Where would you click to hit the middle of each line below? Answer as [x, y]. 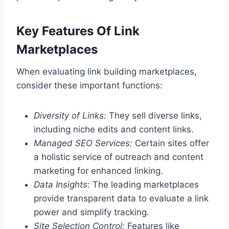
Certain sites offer [171, 143]
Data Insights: [62, 185]
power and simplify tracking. [91, 212]
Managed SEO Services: [83, 143]
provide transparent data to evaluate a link [121, 199]
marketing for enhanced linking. [98, 171]
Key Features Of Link [78, 31]
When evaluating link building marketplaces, [107, 72]
